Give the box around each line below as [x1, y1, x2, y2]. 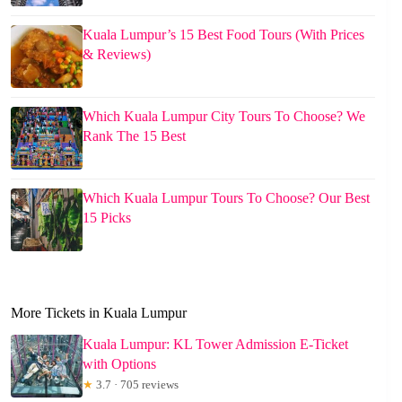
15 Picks [83, 209, 131, 225]
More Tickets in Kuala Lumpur [11, 304, 187, 320]
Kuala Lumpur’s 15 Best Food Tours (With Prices [83, 26, 364, 42]
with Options [83, 355, 156, 371]
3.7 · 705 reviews [93, 377, 179, 391]
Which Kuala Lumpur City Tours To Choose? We [83, 108, 365, 124]
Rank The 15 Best [83, 127, 186, 144]
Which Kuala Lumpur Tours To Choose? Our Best [83, 189, 370, 205]
